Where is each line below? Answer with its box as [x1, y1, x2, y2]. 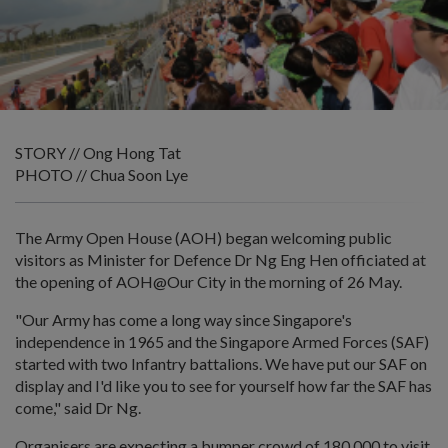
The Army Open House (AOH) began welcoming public [15, 227, 392, 247]
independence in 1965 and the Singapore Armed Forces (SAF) [15, 331, 429, 351]
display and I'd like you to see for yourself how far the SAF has [15, 375, 432, 395]
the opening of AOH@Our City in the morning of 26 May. [15, 271, 402, 291]
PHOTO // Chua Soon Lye [15, 164, 188, 184]
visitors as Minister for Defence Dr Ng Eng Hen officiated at [15, 249, 426, 269]
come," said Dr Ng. [15, 397, 141, 417]
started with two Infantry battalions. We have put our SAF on [15, 353, 427, 373]
